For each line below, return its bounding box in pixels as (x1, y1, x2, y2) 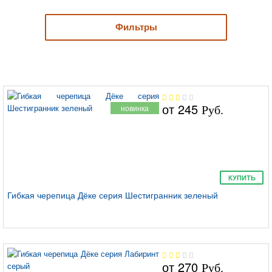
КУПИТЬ (228, 174, 256, 182)
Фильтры (115, 22, 157, 33)
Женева (110, 148, 138, 158)
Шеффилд (104, 245, 144, 256)
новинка (121, 102, 149, 113)
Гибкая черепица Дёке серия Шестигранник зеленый (7, 188, 218, 201)
